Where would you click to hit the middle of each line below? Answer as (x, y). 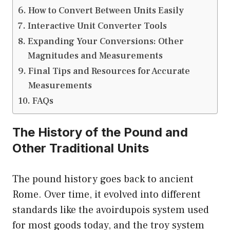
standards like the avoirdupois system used (111, 210)
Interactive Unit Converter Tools (97, 26)
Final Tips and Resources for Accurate (109, 71)
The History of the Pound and (100, 132)
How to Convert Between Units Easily (106, 11)
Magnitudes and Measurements (95, 56)
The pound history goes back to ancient (103, 179)
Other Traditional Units (81, 148)
